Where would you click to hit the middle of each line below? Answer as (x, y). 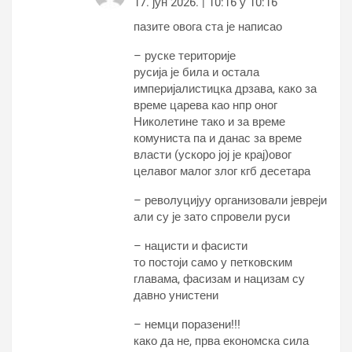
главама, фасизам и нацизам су (219, 279)
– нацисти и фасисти (191, 246)
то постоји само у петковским (213, 263)
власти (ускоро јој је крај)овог (213, 155)
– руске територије (185, 56)
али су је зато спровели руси (212, 217)
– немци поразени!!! (187, 325)
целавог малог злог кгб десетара (222, 172)
